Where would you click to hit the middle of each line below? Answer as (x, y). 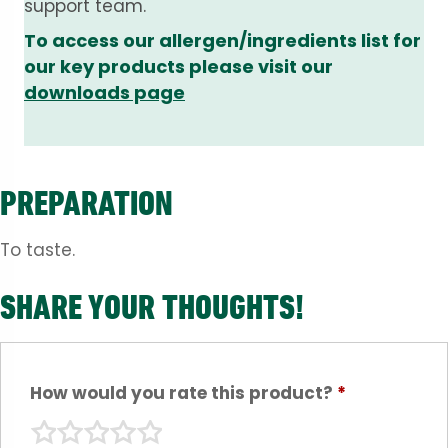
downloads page (104, 92)
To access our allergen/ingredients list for (222, 40)
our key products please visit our (178, 66)
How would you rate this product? (183, 393)
